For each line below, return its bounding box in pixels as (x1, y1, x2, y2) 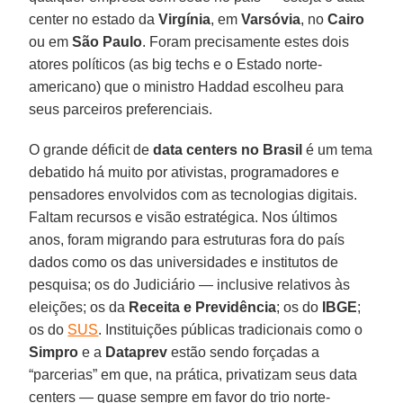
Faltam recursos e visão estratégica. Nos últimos (29, 209, 338, 225)
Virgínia (158, 11, 211, 27)
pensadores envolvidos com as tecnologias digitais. (29, 186, 358, 202)
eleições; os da (29, 299, 130, 315)
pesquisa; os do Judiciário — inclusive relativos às (29, 276, 351, 292)
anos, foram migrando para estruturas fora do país (29, 231, 345, 247)
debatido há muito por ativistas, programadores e (29, 164, 340, 180)
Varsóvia (241, 11, 301, 27)
